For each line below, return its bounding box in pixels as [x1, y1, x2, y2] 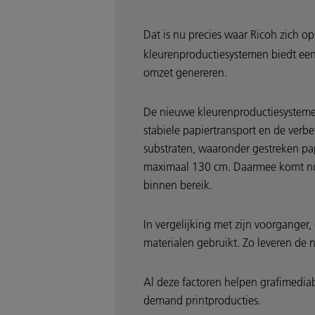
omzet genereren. [143, 65, 227, 80]
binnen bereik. [143, 178, 212, 193]
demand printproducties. [143, 293, 264, 308]
